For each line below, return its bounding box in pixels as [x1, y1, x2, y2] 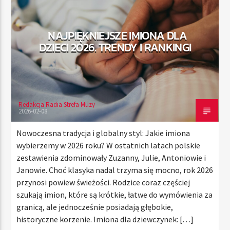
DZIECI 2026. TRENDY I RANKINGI [39, 38, 191, 56]
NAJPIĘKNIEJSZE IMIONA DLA [48, 26, 187, 44]
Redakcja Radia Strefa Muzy [18, 100, 95, 109]
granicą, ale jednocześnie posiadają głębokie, [16, 201, 174, 212]
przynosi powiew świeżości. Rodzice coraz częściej [16, 177, 190, 187]
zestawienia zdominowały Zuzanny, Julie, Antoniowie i [16, 152, 206, 163]
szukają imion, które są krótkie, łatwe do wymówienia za [16, 189, 213, 200]
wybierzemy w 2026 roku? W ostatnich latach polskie [16, 140, 201, 150]
